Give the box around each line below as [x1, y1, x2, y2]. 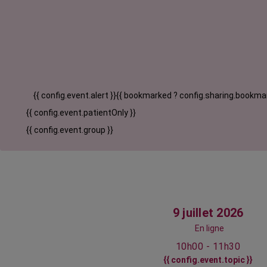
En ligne [194, 223, 224, 234]
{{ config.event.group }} [26, 125, 113, 135]
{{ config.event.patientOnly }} [26, 108, 136, 118]
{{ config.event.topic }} [163, 255, 253, 265]
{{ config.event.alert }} [33, 91, 116, 101]
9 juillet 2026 [172, 206, 244, 221]
